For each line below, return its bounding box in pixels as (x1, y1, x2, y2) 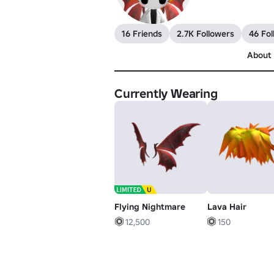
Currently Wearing (114, 86, 218, 102)
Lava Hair (207, 201, 246, 212)
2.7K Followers (177, 28, 234, 39)
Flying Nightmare (114, 201, 185, 212)
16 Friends (122, 28, 162, 39)
